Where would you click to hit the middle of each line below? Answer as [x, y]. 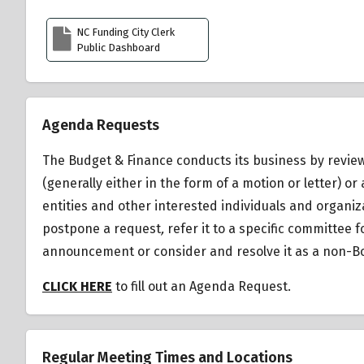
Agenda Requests [101, 125]
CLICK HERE [77, 286]
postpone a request [102, 228]
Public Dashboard [118, 47]
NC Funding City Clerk [125, 32]
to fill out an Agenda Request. [201, 286]
